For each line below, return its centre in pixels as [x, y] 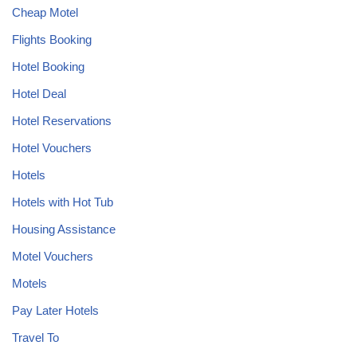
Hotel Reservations [62, 121]
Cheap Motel [45, 13]
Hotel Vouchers [52, 148]
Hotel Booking [48, 67]
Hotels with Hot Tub [63, 202]
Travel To [35, 338]
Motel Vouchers [53, 257]
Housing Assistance [64, 229]
